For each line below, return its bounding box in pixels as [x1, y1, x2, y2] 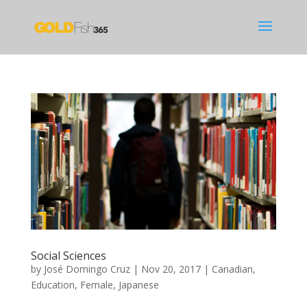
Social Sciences [30, 248, 106, 264]
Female [79, 278, 113, 292]
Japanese [118, 278, 159, 292]
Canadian [211, 262, 253, 276]
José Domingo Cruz [43, 262, 130, 276]
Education [30, 278, 75, 292]
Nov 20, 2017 [140, 262, 201, 276]
